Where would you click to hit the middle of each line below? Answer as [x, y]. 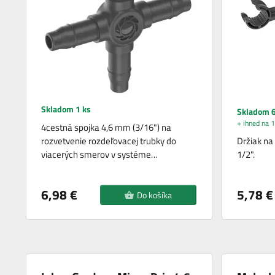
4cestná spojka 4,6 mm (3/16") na [107, 127]
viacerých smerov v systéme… [100, 154]
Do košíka [155, 195]
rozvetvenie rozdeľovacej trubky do [109, 141]
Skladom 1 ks [66, 109]
